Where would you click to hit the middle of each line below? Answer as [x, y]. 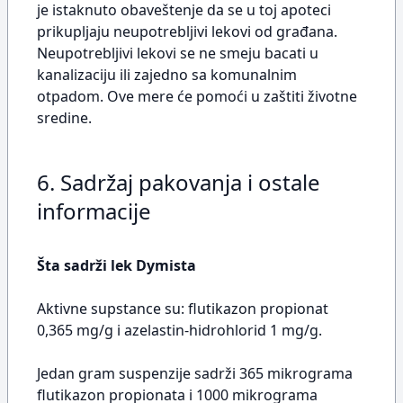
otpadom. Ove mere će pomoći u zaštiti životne [197, 96]
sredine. [64, 118]
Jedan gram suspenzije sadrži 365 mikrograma [195, 373]
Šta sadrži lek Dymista [116, 265]
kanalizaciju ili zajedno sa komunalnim [167, 75]
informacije [94, 211]
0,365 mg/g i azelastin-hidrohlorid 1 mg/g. [179, 330]
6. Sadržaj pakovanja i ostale [179, 182]
